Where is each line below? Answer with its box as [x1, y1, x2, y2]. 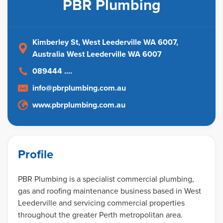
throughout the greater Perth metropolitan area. [18, 209, 183, 221]
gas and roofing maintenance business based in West [18, 185, 201, 197]
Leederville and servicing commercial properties [18, 197, 185, 209]
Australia [32, 48, 65, 60]
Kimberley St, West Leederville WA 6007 [32, 36, 176, 48]
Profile [18, 145, 53, 164]
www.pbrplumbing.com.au [32, 99, 125, 111]
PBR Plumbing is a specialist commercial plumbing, [18, 173, 194, 185]
